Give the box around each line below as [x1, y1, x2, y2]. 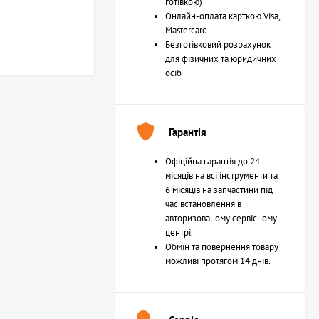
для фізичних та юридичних [165, 53, 276, 65]
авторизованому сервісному [165, 212, 277, 224]
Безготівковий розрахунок [165, 38, 271, 51]
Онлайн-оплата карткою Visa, [165, 10, 280, 22]
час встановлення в [165, 198, 241, 210]
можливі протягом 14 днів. [165, 255, 271, 267]
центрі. [165, 226, 193, 239]
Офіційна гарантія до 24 [165, 155, 260, 167]
